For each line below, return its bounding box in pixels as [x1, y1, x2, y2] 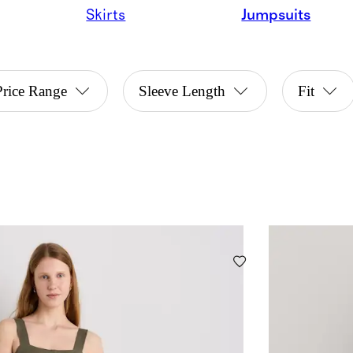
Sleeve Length [139, 83, 226, 100]
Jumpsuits [241, 7, 311, 23]
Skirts [86, 7, 126, 23]
